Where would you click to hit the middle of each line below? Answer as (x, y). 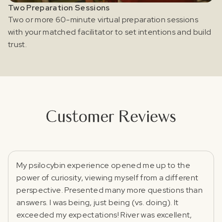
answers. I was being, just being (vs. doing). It (98, 202)
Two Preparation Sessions (59, 7)
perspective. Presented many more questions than (110, 190)
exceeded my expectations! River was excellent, (104, 215)
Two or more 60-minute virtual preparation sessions (103, 19)
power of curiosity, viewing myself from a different (108, 177)
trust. (17, 44)
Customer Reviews (111, 117)
